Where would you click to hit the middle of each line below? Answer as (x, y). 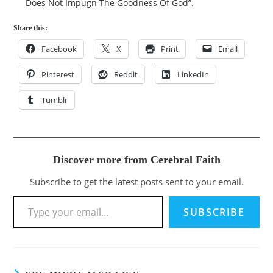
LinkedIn (193, 74)
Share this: (31, 28)
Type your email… (28, 195)
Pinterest (58, 74)
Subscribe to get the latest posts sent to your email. (136, 181)
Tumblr (55, 100)
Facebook (59, 48)
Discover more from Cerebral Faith (136, 159)
